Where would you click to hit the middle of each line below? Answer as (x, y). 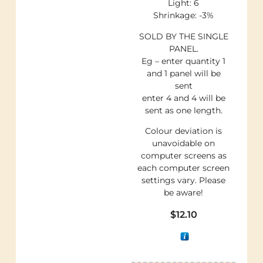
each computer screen (184, 168)
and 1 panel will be (183, 73)
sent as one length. (183, 110)
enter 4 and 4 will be (183, 98)
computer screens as (183, 156)
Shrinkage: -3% (184, 16)
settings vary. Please (184, 181)
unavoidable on (184, 144)
